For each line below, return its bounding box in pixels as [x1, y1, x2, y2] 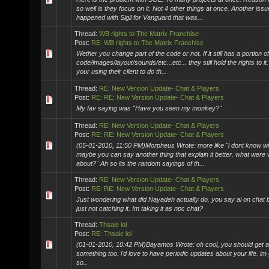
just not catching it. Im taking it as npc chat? [76, 205, 203, 212]
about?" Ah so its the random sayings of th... [76, 160, 205, 167]
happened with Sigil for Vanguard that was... [76, 14, 203, 21]
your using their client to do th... [76, 68, 167, 75]
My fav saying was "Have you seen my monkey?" [76, 104, 222, 112]
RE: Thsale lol [91, 230, 131, 237]
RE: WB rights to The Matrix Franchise [91, 39, 204, 46]
